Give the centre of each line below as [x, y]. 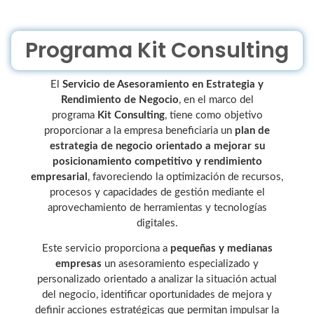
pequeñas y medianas [221, 248]
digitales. [157, 223]
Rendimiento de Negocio [120, 100]
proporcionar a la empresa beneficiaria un [139, 130]
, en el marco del [216, 100]
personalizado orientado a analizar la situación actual [157, 279]
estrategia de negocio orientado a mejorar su [157, 146]
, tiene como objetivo [213, 115]
